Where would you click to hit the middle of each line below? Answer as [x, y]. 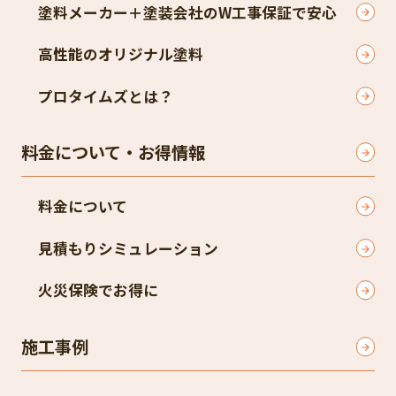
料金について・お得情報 [113, 152]
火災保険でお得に [98, 290]
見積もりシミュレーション [128, 248]
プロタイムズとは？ [106, 96]
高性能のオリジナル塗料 [121, 54]
